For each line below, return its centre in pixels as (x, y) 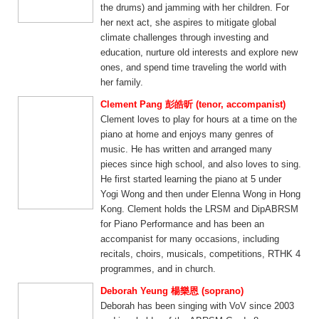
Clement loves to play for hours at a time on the (199, 119)
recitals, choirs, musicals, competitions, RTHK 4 (200, 254)
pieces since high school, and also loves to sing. (201, 164)
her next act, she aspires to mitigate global (188, 22)
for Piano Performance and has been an (182, 224)
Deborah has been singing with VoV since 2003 (197, 306)
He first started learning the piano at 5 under (191, 179)
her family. (122, 82)
